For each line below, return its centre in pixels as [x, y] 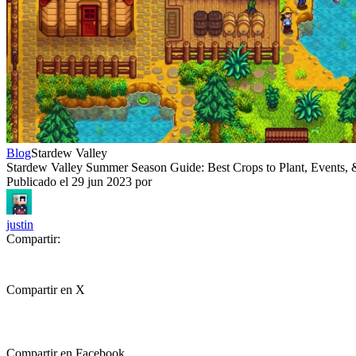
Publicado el [39, 182]
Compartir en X [46, 290]
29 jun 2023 [102, 182]
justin [20, 224]
